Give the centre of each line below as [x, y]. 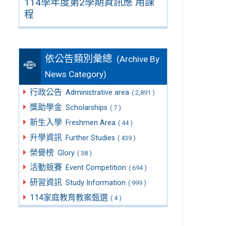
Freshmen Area [90, 123]
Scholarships [86, 108]
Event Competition [96, 168]
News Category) [76, 74]
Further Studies [90, 138]
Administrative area [97, 93]
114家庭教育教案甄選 [70, 197]
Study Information [95, 183]
